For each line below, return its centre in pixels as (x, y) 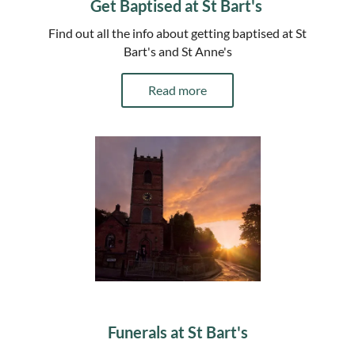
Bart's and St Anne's (177, 51)
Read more (177, 90)
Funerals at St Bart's (177, 332)
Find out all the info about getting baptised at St (177, 32)
